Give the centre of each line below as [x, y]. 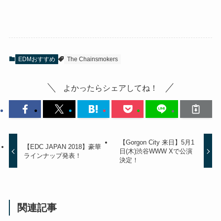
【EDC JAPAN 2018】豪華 [63, 147]
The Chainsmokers [92, 59]
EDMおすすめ [37, 59]
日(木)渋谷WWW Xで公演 [156, 151]
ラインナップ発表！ [53, 155]
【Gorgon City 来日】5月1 [157, 142]
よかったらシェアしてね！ [110, 88]
